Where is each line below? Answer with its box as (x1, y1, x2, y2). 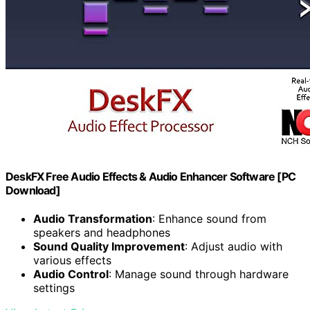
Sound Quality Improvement (33, 239, 185, 253)
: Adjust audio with (185, 239, 282, 253)
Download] (6, 183, 60, 197)
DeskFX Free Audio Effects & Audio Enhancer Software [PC (6, 169, 296, 183)
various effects (33, 253, 111, 267)
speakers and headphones (33, 225, 170, 239)
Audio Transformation (33, 211, 152, 226)
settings (33, 280, 75, 295)
